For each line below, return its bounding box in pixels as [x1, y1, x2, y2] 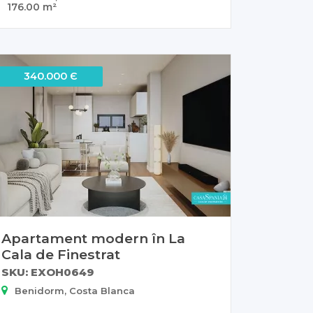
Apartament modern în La [1, 229, 185, 247]
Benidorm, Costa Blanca [15, 284, 135, 296]
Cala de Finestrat [1, 245, 120, 263]
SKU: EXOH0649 [1, 265, 94, 279]
